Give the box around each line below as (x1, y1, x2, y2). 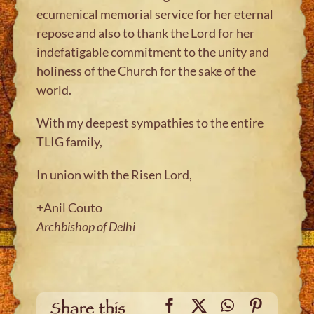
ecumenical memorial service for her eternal (36, 6, 274, 22)
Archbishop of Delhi (36, 218, 136, 234)
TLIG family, (36, 133, 103, 149)
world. (36, 81, 72, 97)
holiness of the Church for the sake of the (36, 62, 257, 78)
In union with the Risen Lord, (36, 166, 193, 182)
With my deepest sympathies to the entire (36, 114, 264, 130)
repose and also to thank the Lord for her (36, 25, 255, 41)
